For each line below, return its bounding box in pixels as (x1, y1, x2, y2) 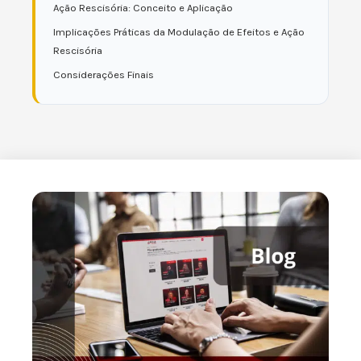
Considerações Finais (53, 68, 154, 81)
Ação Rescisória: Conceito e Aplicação (53, 2, 233, 14)
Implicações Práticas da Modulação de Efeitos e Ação (53, 26, 305, 38)
